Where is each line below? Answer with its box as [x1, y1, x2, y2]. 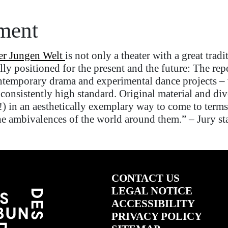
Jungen [9, 49, 40, 62]
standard [77, 88, 114, 100]
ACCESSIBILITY [111, 197, 195, 210]
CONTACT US [111, 172, 180, 184]
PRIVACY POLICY [111, 210, 202, 222]
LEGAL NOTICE [111, 184, 192, 197]
